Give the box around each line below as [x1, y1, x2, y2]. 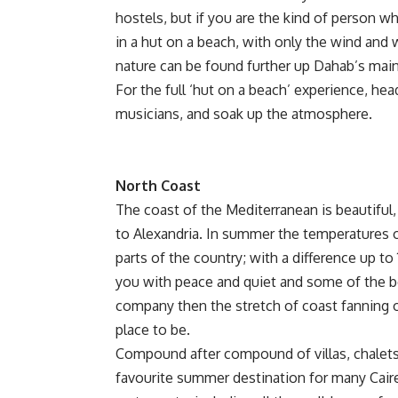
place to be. [115, 320, 190, 338]
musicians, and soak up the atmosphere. [115, 104, 372, 123]
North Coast [115, 176, 201, 195]
